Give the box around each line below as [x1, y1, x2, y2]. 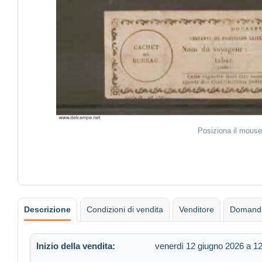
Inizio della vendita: [36, 240, 115, 251]
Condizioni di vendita [87, 204, 163, 214]
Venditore [179, 204, 214, 214]
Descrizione [24, 204, 71, 214]
